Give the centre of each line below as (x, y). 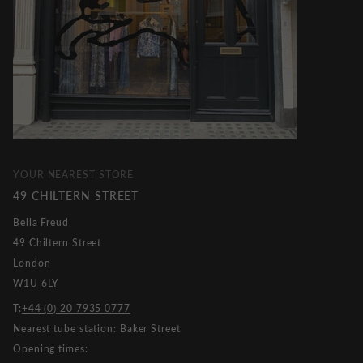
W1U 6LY (36, 283)
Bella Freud (41, 222)
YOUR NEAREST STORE (74, 174)
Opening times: (51, 348)
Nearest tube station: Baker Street (97, 328)
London (32, 263)
